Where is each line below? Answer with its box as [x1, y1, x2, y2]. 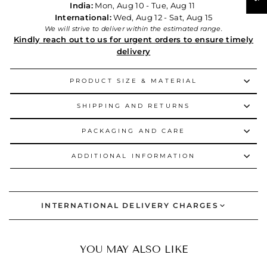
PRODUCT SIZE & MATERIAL [69, 76, 198, 85]
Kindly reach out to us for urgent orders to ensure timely [13, 35, 254, 44]
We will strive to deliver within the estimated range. [44, 24, 223, 33]
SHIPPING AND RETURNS [77, 101, 190, 110]
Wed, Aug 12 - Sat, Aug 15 [111, 13, 213, 22]
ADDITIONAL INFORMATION [71, 151, 196, 160]
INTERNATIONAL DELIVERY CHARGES [41, 201, 219, 210]
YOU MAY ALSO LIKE [79, 243, 188, 256]
